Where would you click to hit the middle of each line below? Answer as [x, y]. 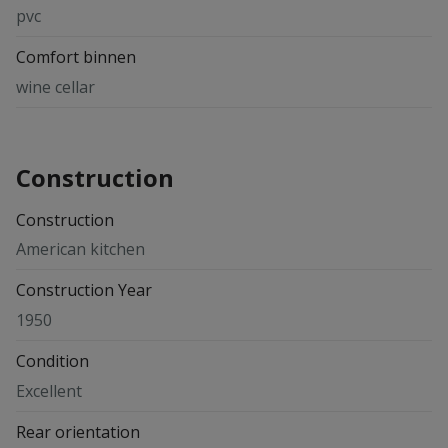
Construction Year [84, 290]
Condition [52, 360]
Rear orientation [78, 431]
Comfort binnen [76, 57]
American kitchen [80, 249]
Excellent [49, 390]
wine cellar [55, 86]
